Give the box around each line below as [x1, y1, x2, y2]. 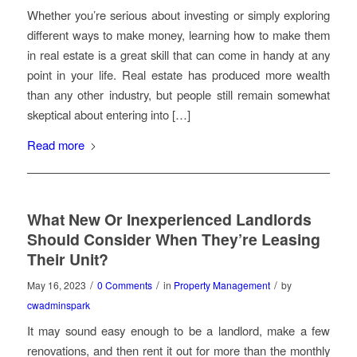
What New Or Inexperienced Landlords [26, 207, 312, 230]
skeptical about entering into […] [26, 105, 190, 123]
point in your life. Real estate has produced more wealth [26, 65, 331, 83]
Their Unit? [26, 247, 108, 270]
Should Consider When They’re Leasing [26, 227, 320, 250]
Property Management [173, 277, 270, 292]
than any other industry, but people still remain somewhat [26, 85, 331, 103]
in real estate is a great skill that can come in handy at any [26, 45, 331, 63]
